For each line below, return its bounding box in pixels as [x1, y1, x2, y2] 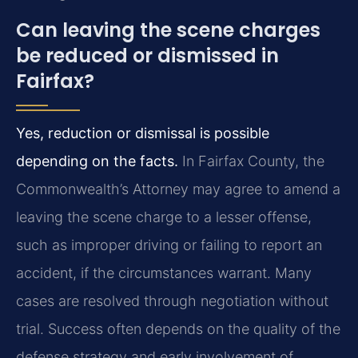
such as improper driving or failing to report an [16, 236, 322, 253]
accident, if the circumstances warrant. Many [16, 264, 312, 281]
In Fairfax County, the [178, 152, 324, 169]
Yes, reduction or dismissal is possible [16, 124, 269, 141]
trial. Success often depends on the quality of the [16, 320, 340, 337]
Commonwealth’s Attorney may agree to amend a [16, 180, 340, 197]
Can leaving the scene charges [16, 16, 320, 43]
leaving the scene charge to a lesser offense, [16, 208, 312, 225]
